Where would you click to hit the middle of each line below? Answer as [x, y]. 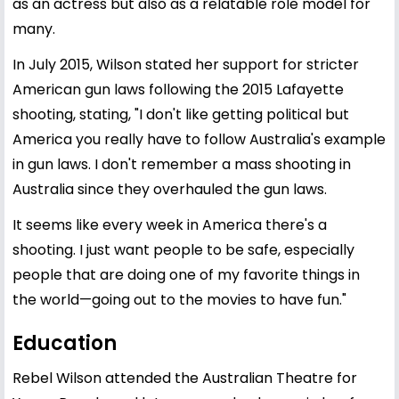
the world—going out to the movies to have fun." [179, 299]
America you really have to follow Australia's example [199, 139]
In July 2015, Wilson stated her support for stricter [186, 64]
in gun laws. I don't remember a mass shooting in [182, 164]
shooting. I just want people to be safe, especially [183, 249]
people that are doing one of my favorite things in [186, 274]
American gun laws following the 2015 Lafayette [178, 89]
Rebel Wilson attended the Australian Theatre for [185, 378]
